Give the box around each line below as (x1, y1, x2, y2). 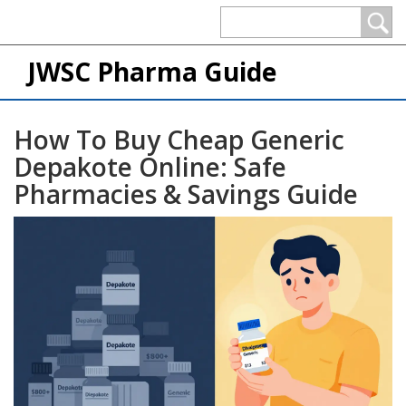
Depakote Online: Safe (14, 150, 286, 184)
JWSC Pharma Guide (27, 54, 276, 89)
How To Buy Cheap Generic (14, 122, 344, 157)
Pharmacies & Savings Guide (14, 177, 358, 211)
